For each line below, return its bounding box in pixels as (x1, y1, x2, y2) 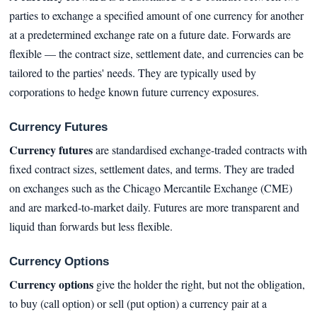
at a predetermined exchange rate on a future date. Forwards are (8, 27, 291, 42)
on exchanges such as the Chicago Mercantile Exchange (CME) (8, 180, 292, 195)
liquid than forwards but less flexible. (8, 218, 173, 234)
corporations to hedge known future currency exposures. (8, 84, 259, 100)
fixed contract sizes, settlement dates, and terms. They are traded (8, 161, 294, 176)
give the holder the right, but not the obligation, (93, 276, 305, 292)
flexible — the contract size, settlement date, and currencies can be (8, 46, 304, 62)
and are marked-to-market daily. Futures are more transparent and (8, 199, 299, 214)
